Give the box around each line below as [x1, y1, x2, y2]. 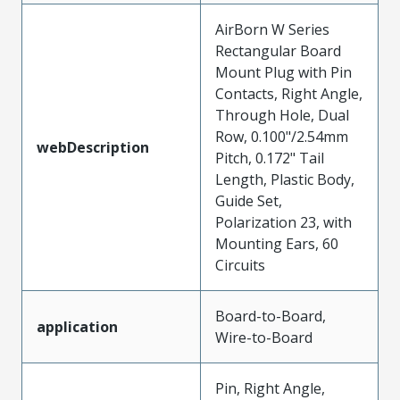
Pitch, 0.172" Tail [215, 147, 324, 168]
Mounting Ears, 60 [215, 233, 338, 254]
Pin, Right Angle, [215, 378, 325, 398]
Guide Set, [215, 190, 282, 211]
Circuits [215, 254, 265, 275]
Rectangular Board [215, 40, 341, 61]
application [37, 316, 118, 337]
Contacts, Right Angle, [215, 83, 362, 104]
